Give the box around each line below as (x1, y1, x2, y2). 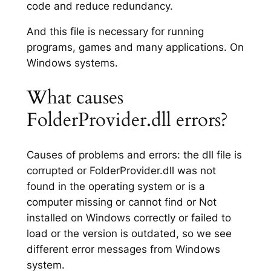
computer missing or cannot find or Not (26, 195, 217, 208)
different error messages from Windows (26, 243, 220, 255)
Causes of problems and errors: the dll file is (26, 148, 242, 161)
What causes (26, 85, 123, 111)
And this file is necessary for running (26, 25, 204, 38)
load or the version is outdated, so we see (26, 227, 232, 240)
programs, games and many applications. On (26, 41, 244, 54)
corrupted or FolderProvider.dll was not (26, 164, 216, 177)
